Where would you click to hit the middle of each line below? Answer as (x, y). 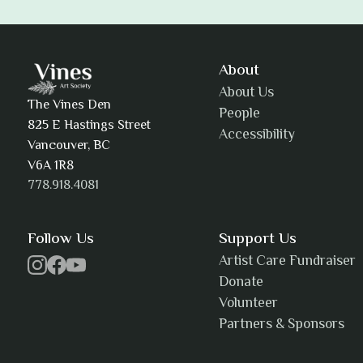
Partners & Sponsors (282, 325)
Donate (241, 283)
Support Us (258, 239)
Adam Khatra (155, 51)
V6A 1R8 (50, 167)
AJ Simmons (150, 142)
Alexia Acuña (155, 323)
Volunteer (249, 304)
